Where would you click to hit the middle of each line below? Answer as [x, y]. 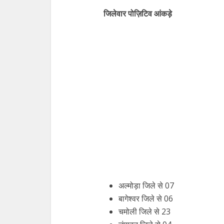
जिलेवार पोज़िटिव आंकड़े [138, 14]
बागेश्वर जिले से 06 [146, 199]
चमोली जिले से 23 [144, 212]
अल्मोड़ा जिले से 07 [146, 186]
